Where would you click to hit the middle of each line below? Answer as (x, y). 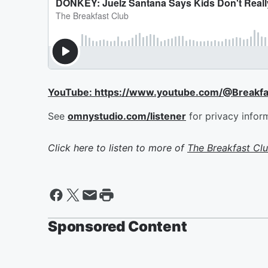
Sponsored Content (118, 226)
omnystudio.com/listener (127, 116)
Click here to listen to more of (118, 148)
